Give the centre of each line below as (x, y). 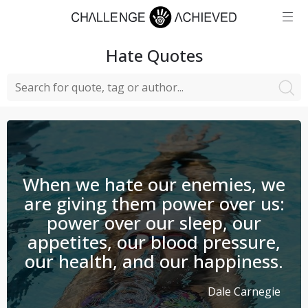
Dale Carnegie (244, 291)
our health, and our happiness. (154, 261)
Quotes (173, 55)
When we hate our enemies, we (154, 184)
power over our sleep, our (154, 223)
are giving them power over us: (154, 203)
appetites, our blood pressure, (154, 242)
